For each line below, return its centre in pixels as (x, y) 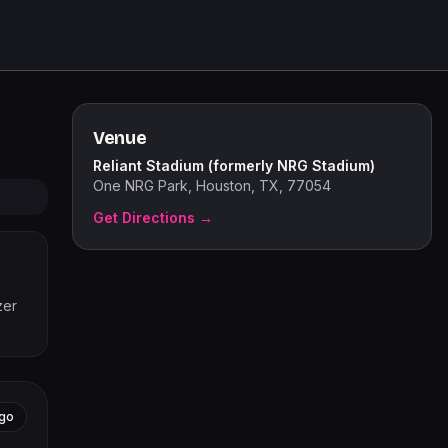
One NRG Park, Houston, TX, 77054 (212, 185)
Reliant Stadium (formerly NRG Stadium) (234, 165)
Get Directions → (153, 217)
